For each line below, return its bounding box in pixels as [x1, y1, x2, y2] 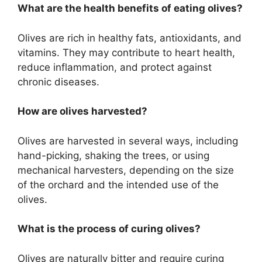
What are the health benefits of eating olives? [18, 2, 243, 14]
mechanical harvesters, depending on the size [18, 164, 234, 176]
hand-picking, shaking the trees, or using [18, 149, 209, 161]
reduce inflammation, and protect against [18, 61, 212, 73]
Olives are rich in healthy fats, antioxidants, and [18, 32, 242, 44]
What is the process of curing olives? [18, 223, 201, 235]
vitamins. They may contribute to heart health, [18, 46, 235, 58]
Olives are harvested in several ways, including [18, 135, 238, 147]
